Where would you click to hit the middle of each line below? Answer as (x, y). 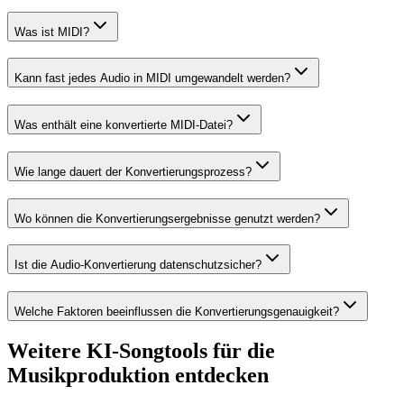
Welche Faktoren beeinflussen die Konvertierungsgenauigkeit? (177, 311)
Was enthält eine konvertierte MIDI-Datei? (124, 125)
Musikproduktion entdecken (138, 375)
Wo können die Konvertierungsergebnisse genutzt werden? (167, 218)
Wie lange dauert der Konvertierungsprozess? (133, 171)
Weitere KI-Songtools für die (141, 350)
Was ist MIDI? (52, 32)
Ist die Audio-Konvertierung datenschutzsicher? (138, 265)
